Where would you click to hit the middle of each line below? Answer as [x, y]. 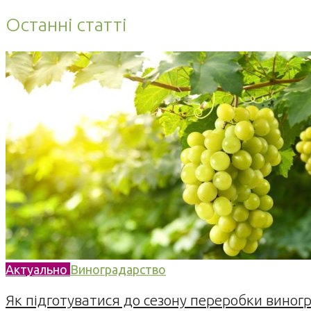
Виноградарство [118, 269]
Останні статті [66, 25]
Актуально [38, 269]
